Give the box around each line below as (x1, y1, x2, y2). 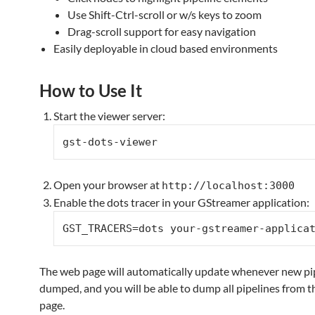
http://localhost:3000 (162, 179, 295, 192)
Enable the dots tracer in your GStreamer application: (53, 195, 309, 209)
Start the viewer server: (53, 109, 165, 122)
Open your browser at (53, 178, 162, 191)
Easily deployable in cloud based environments (53, 41, 278, 55)
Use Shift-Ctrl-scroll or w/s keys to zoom (67, 8, 262, 21)
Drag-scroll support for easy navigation (67, 25, 256, 38)
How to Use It (39, 80, 142, 101)
